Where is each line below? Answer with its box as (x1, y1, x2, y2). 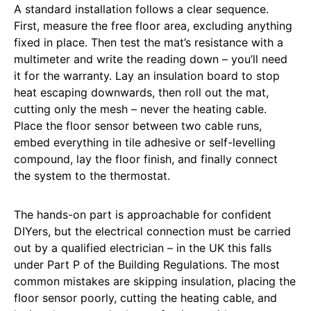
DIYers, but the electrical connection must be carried (14, 224, 291, 238)
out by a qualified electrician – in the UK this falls (14, 240, 271, 255)
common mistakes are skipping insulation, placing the (14, 274, 296, 288)
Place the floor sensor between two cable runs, (14, 118, 262, 133)
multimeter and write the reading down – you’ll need (14, 51, 287, 66)
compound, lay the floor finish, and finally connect (14, 151, 278, 166)
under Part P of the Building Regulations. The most (14, 257, 280, 271)
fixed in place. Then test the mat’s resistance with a (14, 35, 283, 49)
